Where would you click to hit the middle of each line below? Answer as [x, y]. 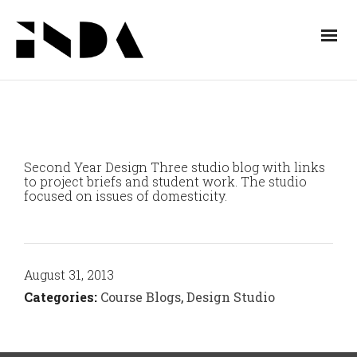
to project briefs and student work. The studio [165, 181]
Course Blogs [141, 296]
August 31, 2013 [69, 274]
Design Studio [231, 296]
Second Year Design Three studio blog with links [175, 167]
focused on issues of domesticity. [126, 195]
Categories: [61, 296]
